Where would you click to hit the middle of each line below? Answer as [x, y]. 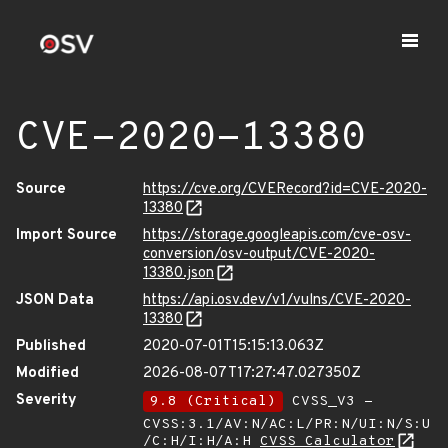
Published [51, 346]
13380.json [178, 273]
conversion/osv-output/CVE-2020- [259, 254]
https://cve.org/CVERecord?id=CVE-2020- [285, 189]
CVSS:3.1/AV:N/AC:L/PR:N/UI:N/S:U [287, 424]
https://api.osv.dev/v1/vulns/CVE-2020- [277, 300]
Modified [47, 373]
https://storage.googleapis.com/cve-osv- [277, 235]
